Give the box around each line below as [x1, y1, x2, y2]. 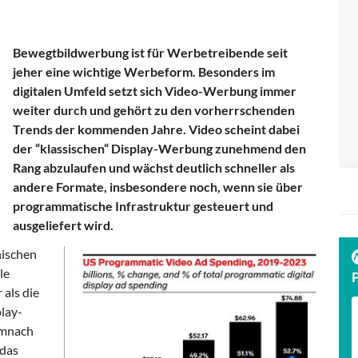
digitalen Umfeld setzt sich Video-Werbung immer [13, 82, 296, 98]
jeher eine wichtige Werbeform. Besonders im [13, 63, 275, 79]
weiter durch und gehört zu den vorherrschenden [13, 101, 295, 117]
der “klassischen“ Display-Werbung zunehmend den [13, 140, 306, 156]
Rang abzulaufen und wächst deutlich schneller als [13, 159, 295, 175]
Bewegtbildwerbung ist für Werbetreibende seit [13, 44, 288, 60]
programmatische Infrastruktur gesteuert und [13, 197, 273, 213]
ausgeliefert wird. [13, 217, 113, 233]
